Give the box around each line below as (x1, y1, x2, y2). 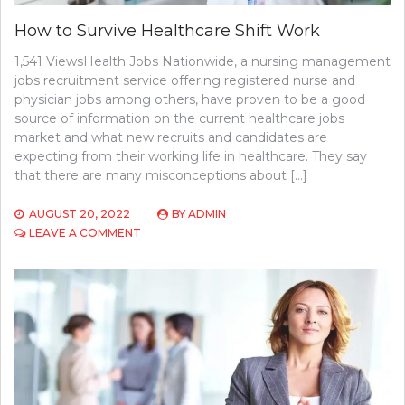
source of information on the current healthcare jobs (14, 110, 344, 127)
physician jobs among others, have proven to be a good (14, 91, 365, 108)
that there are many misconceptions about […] (14, 167, 307, 184)
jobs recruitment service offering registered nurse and (14, 72, 355, 89)
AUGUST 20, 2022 (29, 207, 130, 221)
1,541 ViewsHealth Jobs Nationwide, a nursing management (14, 53, 391, 71)
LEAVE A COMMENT (29, 226, 141, 240)
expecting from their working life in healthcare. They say (14, 148, 367, 165)
